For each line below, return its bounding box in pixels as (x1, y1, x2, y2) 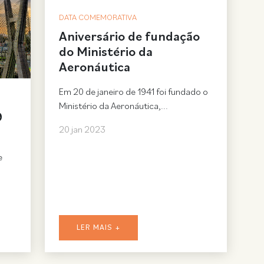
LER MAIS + (76, 224, 120, 232)
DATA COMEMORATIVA (58, 13, 137, 22)
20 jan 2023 (58, 125, 105, 135)
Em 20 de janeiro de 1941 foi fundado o (58, 87, 208, 97)
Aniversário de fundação (58, 30, 200, 44)
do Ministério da (58, 45, 153, 60)
